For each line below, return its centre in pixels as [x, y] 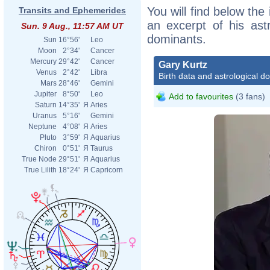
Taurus [102, 148]
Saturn [46, 105]
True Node [39, 159]
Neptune [42, 127]
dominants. [177, 39]
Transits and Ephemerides [72, 10]
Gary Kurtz [183, 64]
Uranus [45, 116]
